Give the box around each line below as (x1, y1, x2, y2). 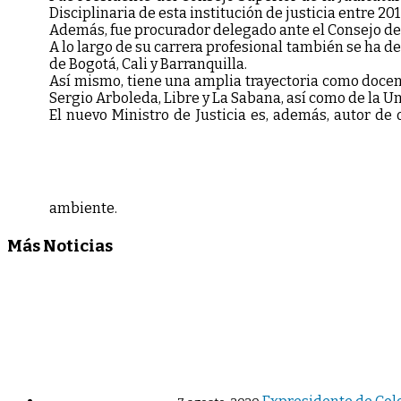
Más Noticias (7, 235, 113, 256)
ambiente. (49, 199, 117, 217)
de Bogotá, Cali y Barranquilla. (49, 55, 247, 73)
